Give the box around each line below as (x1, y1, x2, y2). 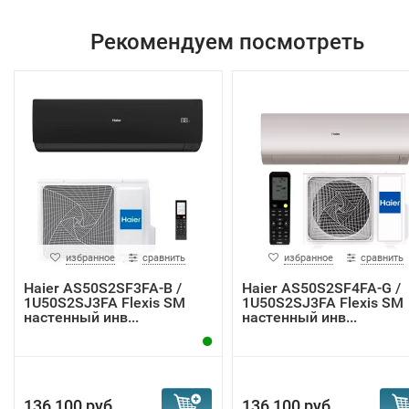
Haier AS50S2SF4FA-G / (241, 279, 401, 297)
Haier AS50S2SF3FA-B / (24, 279, 182, 297)
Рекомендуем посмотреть (89, 29, 364, 55)
